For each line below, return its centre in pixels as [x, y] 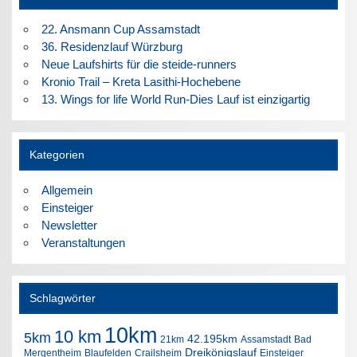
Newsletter [69, 225]
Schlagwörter [62, 299]
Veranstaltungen [83, 243]
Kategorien [57, 155]
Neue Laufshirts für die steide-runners [139, 64]
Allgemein [67, 190]
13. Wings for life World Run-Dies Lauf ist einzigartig [175, 99]
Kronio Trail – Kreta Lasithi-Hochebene [141, 81]
